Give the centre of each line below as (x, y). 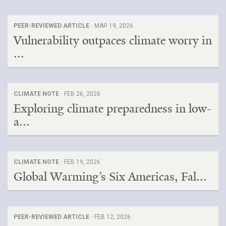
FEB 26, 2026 (82, 94)
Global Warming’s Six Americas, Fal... (110, 177)
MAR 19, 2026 (114, 26)
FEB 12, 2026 (112, 217)
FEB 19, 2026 (82, 162)
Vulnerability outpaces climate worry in (113, 40)
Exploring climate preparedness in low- (112, 108)
